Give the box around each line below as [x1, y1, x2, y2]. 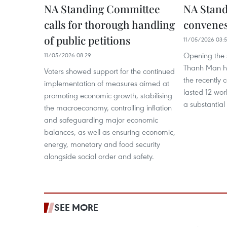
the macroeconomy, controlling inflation [44, 102, 172, 112]
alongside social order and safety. [44, 151, 154, 161]
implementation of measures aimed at [44, 78, 169, 88]
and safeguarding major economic [44, 115, 158, 125]
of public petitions [44, 33, 130, 47]
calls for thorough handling [44, 17, 175, 31]
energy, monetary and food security [44, 139, 160, 149]
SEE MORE [54, 201, 98, 213]
